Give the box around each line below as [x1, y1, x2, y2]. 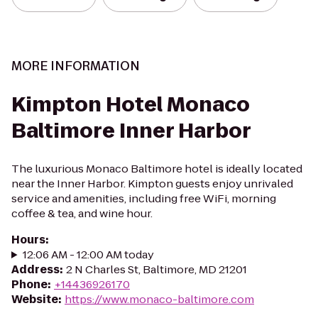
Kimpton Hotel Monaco [11, 91, 250, 119]
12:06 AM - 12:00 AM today [22, 247, 154, 262]
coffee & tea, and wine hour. [11, 206, 153, 221]
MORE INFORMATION [11, 57, 140, 75]
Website [11, 292, 58, 307]
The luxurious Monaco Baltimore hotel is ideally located [11, 161, 302, 176]
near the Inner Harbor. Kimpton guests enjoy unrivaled [11, 176, 293, 191]
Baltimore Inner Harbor [11, 117, 251, 145]
